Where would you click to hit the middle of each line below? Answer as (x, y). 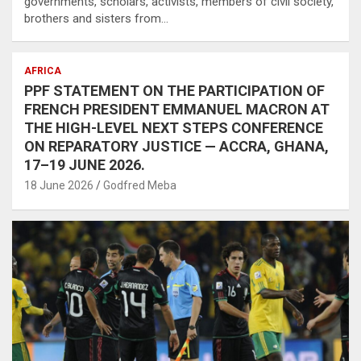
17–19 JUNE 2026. (85, 165)
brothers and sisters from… (96, 19)
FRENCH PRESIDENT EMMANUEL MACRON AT (177, 110)
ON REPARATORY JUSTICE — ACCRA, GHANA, (176, 147)
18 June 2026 (59, 186)
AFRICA (43, 71)
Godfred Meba (140, 186)
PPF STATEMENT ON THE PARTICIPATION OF (174, 91)
